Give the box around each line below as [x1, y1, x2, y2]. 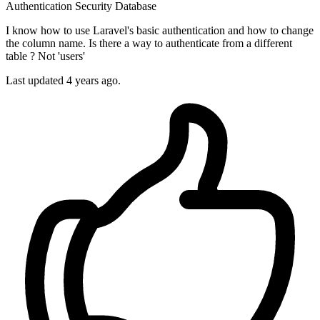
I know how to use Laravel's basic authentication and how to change [6, 24, 314, 37]
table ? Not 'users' [6, 50, 85, 63]
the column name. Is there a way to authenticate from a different [6, 37, 292, 50]
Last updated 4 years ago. [6, 74, 121, 87]
